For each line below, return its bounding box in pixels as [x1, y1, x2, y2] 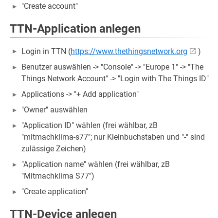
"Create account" [21, 1, 78, 11]
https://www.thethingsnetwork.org [71, 47, 187, 56]
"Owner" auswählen [21, 105, 88, 114]
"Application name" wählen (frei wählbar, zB [21, 160, 170, 169]
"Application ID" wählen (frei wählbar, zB [21, 121, 158, 130]
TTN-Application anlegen [10, 22, 141, 36]
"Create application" [21, 187, 88, 196]
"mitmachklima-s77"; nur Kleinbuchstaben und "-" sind [21, 132, 205, 142]
